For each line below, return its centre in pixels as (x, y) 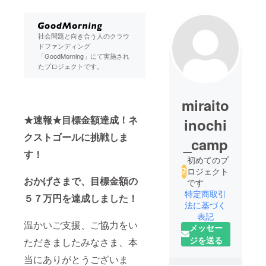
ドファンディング (64, 45)
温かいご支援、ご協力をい (81, 224)
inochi (206, 125)
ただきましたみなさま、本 (81, 242)
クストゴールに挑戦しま (76, 137)
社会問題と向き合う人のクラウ (84, 35)
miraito (206, 105)
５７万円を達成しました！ (81, 198)
